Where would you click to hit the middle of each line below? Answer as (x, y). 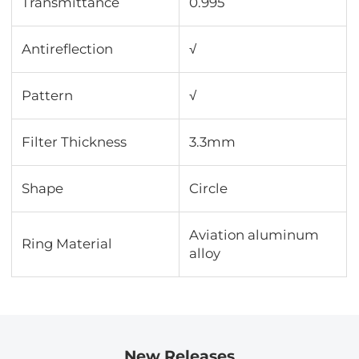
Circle (209, 189)
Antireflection (68, 49)
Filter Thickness (75, 142)
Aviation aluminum (254, 235)
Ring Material (67, 244)
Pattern (48, 96)
